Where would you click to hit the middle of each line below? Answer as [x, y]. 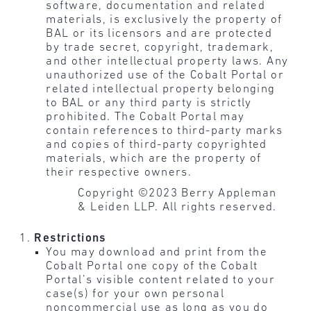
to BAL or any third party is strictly [149, 103]
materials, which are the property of [154, 158]
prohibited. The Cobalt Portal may [145, 117]
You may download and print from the [157, 253]
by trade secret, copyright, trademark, [160, 47]
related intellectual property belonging [161, 89]
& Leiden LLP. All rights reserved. [177, 207]
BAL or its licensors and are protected [159, 33]
